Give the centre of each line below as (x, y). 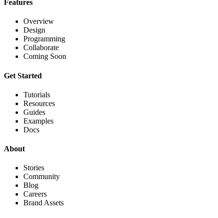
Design (34, 30)
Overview (39, 21)
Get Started (23, 75)
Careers (35, 194)
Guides (34, 112)
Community (42, 177)
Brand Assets (44, 203)
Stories (34, 168)
